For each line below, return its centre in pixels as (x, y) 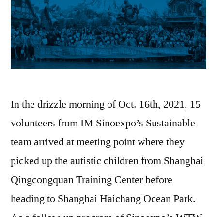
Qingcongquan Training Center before (92, 179)
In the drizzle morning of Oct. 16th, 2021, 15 (106, 104)
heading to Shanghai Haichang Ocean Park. (103, 198)
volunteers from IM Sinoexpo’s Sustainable (103, 123)
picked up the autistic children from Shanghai (107, 161)
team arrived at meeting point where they (98, 142)
